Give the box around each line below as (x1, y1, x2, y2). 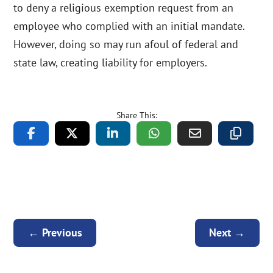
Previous (41, 225, 82, 240)
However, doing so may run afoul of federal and (13, 37, 239, 51)
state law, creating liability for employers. (13, 55, 208, 69)
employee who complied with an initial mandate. (13, 18, 245, 33)
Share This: (116, 109, 157, 121)
